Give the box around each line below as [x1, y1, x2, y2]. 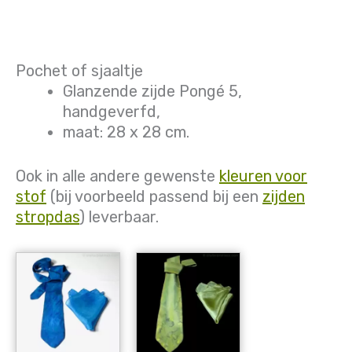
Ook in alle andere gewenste [16, 167, 219, 186]
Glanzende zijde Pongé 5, [63, 82, 242, 101]
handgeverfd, [63, 102, 160, 122]
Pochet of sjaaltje [16, 61, 143, 81]
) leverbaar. [79, 207, 159, 227]
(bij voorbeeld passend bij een [46, 187, 262, 207]
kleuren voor [219, 167, 307, 186]
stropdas [16, 207, 79, 227]
